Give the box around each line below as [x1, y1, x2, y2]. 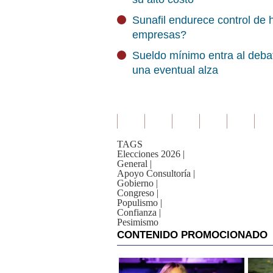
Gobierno [117, 178, 154, 188]
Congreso [117, 188, 154, 198]
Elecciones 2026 [117, 149, 180, 159]
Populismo [117, 197, 158, 208]
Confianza [117, 207, 157, 218]
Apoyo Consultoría [117, 168, 191, 179]
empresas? [132, 29, 186, 41]
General [117, 158, 147, 169]
